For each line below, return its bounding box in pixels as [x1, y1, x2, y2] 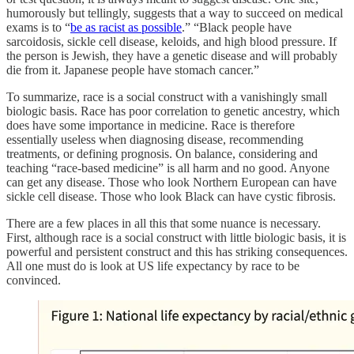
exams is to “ [6, 20, 70, 34]
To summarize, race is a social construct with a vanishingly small [6, 89, 327, 104]
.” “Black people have [182, 20, 292, 34]
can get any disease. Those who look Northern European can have [6, 175, 337, 189]
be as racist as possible [70, 20, 182, 34]
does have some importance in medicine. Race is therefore [6, 118, 295, 132]
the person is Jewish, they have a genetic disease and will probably [6, 48, 337, 62]
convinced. [6, 273, 61, 287]
